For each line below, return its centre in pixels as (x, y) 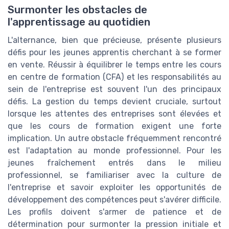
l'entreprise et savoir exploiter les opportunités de (114, 187)
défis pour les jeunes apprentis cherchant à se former (114, 52)
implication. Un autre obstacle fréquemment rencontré (114, 138)
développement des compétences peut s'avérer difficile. (114, 199)
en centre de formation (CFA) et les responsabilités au (114, 77)
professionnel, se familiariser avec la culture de (114, 175)
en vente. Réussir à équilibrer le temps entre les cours (114, 64)
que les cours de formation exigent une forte (114, 126)
